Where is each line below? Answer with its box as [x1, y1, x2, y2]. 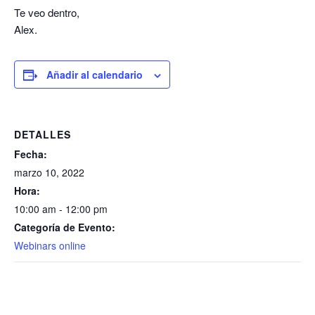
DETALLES [14, 127, 71, 142]
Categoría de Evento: [14, 220, 115, 235]
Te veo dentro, [14, 5, 79, 20]
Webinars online [14, 238, 86, 253]
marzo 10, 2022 [14, 165, 84, 180]
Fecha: [14, 147, 47, 162]
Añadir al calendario [46, 67, 143, 82]
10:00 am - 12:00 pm [14, 202, 108, 217]
